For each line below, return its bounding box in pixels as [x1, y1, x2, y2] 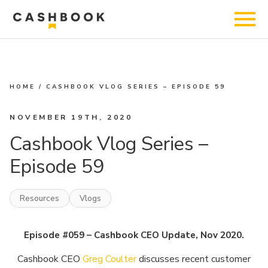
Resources [20, 193, 59, 204]
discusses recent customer [136, 252, 251, 266]
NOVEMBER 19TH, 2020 [10, 112, 133, 122]
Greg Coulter [83, 252, 136, 266]
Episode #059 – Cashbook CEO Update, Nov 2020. [24, 229, 244, 241]
